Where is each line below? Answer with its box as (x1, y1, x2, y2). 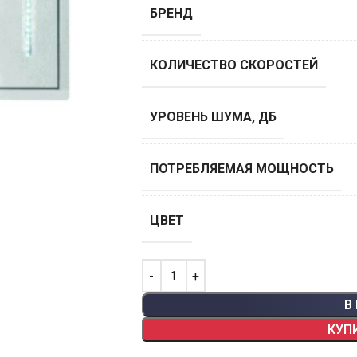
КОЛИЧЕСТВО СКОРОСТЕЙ (149, 57, 318, 73)
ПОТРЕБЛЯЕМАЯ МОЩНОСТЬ (149, 161, 334, 177)
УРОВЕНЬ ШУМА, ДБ (149, 109, 277, 125)
